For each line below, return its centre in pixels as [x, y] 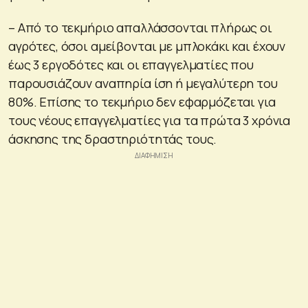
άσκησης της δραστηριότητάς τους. [113, 139]
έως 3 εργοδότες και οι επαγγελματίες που [131, 64]
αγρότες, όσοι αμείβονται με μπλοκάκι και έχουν [147, 46]
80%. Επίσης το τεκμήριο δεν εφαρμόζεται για [142, 101]
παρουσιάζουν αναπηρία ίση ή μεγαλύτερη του [143, 83]
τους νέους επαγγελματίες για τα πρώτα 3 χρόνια [150, 120]
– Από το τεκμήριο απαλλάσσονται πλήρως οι [140, 27]
